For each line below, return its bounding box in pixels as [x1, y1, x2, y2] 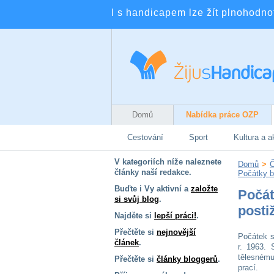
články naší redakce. [114, 168, 191, 177]
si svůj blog [114, 194, 159, 204]
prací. [238, 263, 258, 272]
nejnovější [157, 228, 196, 237]
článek [114, 238, 139, 247]
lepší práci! [154, 211, 196, 220]
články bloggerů [157, 254, 218, 264]
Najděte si [114, 211, 154, 220]
